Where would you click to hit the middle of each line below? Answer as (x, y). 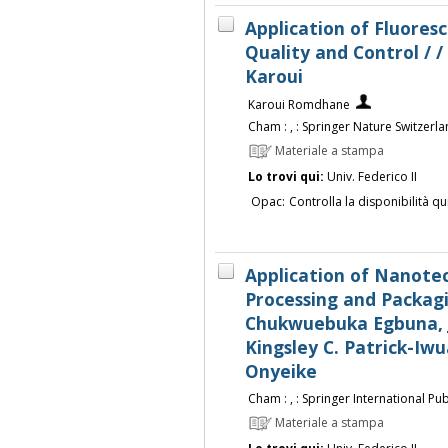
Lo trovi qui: (285, 177)
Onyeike (280, 371)
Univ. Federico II (370, 177)
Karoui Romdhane (298, 105)
